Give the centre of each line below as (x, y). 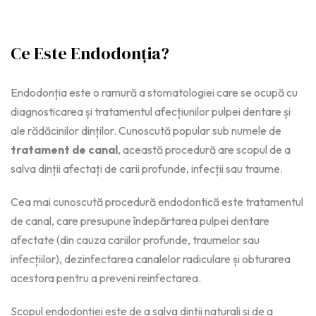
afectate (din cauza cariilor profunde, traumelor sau (135, 240)
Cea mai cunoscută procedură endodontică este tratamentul (157, 202)
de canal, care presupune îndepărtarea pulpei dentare (140, 221)
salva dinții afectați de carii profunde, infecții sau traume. (147, 169)
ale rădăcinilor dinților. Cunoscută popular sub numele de (146, 131)
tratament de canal (64, 150)
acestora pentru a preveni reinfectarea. (106, 278)
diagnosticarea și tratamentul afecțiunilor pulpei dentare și (151, 112)
